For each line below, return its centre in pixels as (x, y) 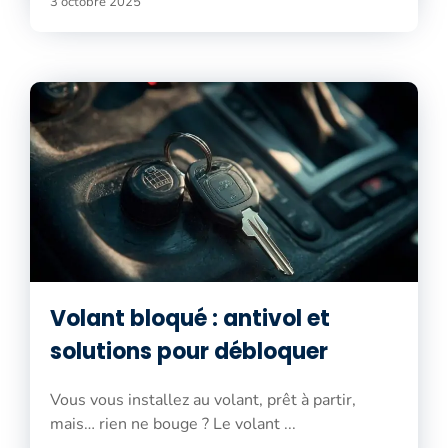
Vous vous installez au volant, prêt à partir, (203, 399)
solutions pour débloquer (189, 351)
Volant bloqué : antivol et (190, 318)
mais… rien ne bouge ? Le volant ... (173, 423)
